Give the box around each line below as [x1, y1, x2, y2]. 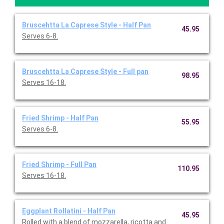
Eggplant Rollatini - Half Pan [22, 207, 115, 215]
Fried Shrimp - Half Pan [22, 114, 98, 122]
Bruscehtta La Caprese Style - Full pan [22, 67, 148, 76]
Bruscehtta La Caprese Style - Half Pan [22, 21, 151, 29]
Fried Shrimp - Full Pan [22, 160, 96, 169]
